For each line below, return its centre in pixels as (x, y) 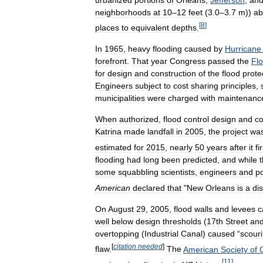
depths (184, 28)
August (121, 209)
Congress (188, 61)
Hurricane (243, 49)
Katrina (108, 132)
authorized (139, 119)
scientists (178, 172)
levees (243, 209)
